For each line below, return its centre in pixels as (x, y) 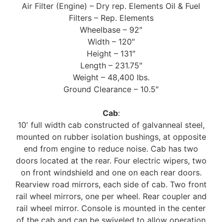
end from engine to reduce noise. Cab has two (111, 149)
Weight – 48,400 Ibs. (111, 78)
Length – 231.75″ (111, 66)
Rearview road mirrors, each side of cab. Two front (111, 185)
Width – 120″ (111, 42)
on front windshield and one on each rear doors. (111, 173)
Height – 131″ (111, 54)
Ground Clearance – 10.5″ (111, 89)
